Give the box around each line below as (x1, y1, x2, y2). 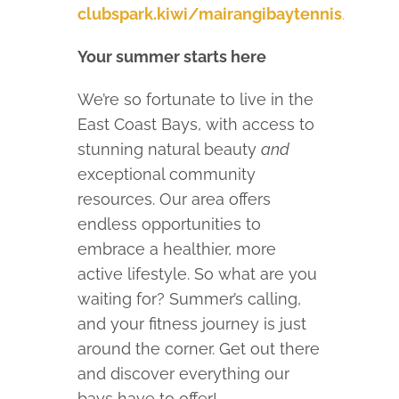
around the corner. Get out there (77, 339, 321, 359)
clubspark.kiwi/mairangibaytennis (77, 4, 343, 24)
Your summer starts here (77, 47, 267, 67)
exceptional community (77, 165, 256, 184)
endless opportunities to (77, 215, 262, 234)
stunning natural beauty (77, 140, 262, 159)
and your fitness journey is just (77, 314, 307, 334)
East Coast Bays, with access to (77, 115, 315, 134)
